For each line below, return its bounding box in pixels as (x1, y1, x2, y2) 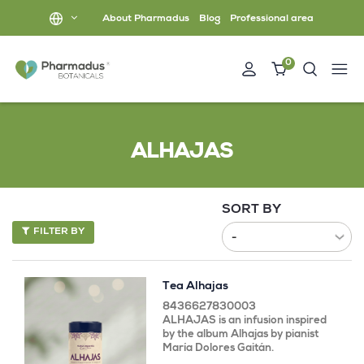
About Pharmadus (102, 15, 189, 24)
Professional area (230, 15, 314, 24)
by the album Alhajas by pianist (162, 329, 318, 340)
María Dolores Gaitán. (162, 343, 274, 354)
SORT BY (222, 203, 281, 217)
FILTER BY (33, 227, 84, 237)
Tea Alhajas (162, 280, 228, 292)
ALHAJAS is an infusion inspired (162, 315, 327, 327)
